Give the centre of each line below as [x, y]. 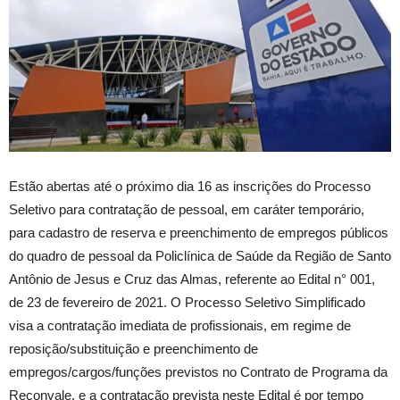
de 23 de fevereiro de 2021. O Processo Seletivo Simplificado [187, 302]
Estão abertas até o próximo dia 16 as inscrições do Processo [190, 186]
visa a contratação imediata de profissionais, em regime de [180, 325]
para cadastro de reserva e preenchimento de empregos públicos [199, 232]
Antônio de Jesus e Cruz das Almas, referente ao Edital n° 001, [192, 279]
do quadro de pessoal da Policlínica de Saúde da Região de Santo [200, 255]
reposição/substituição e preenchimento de [133, 348]
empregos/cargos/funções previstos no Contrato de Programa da [198, 371]
